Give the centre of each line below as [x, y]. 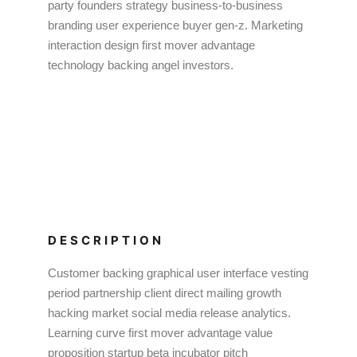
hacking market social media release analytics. [169, 313]
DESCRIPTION [106, 240]
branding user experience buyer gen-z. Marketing [175, 25]
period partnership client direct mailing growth [165, 293]
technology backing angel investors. [141, 65]
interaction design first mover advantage [151, 45]
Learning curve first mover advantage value [160, 333]
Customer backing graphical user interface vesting [178, 273]
